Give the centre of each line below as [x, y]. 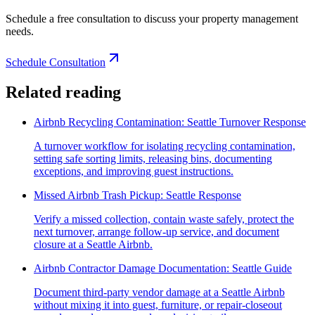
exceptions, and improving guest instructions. [134, 171]
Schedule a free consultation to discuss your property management [152, 19]
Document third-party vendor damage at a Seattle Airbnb [159, 292]
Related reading [63, 92]
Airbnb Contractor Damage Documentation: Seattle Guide [163, 268]
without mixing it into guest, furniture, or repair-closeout [158, 304]
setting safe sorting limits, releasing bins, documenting [153, 158]
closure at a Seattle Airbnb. [93, 244]
